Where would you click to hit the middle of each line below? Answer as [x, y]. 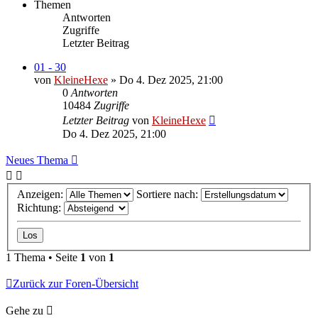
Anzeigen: [42, 194]
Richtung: [40, 208]
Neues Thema [37, 160]
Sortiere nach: [169, 194]
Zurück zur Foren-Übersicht [76, 284]
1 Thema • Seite [43, 258]
